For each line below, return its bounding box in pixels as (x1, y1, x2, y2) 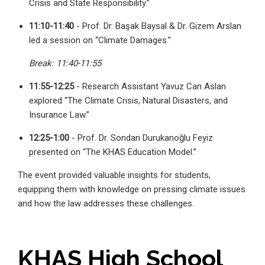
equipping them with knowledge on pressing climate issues (18, 184, 245, 195)
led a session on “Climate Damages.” (29, 35, 172, 46)
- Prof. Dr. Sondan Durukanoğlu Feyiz (69, 132, 214, 144)
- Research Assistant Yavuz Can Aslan (74, 81, 227, 92)
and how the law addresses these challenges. (18, 198, 194, 209)
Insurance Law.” (29, 109, 90, 121)
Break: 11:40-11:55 (29, 58, 102, 69)
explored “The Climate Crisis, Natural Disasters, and (29, 95, 228, 106)
